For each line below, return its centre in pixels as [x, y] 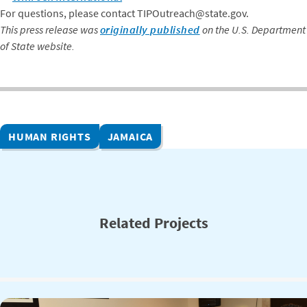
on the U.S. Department [253, 30]
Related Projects [153, 223]
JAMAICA [130, 137]
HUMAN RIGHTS [50, 137]
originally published [150, 30]
